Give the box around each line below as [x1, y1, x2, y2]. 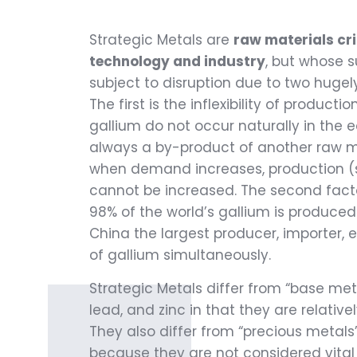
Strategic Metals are [89, 30, 233, 50]
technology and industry [89, 52, 265, 72]
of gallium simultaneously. [89, 245, 271, 265]
